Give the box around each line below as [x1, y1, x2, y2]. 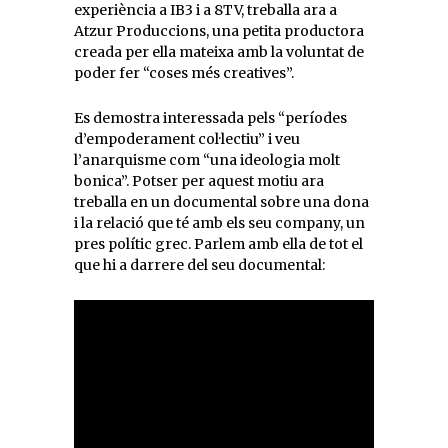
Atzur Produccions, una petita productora [74, 22, 364, 40]
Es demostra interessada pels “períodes [74, 109, 347, 127]
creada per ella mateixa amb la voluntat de [74, 43, 364, 61]
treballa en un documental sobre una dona [74, 193, 369, 211]
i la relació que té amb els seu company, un [74, 214, 365, 232]
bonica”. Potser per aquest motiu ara [74, 172, 324, 190]
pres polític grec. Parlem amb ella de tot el [74, 235, 363, 253]
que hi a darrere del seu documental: [74, 256, 325, 274]
